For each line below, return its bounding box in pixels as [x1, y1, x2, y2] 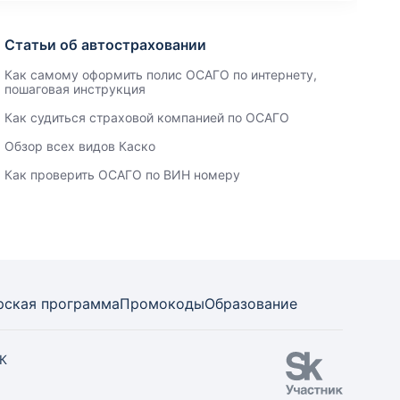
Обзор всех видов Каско [4, 138, 156, 154]
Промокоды [120, 295, 204, 312]
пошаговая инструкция [4, 81, 146, 96]
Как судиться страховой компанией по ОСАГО [4, 110, 290, 125]
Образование [204, 295, 297, 312]
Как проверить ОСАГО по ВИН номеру [4, 167, 241, 182]
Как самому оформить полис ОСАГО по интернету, [4, 67, 318, 82]
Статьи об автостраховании [4, 36, 207, 54]
